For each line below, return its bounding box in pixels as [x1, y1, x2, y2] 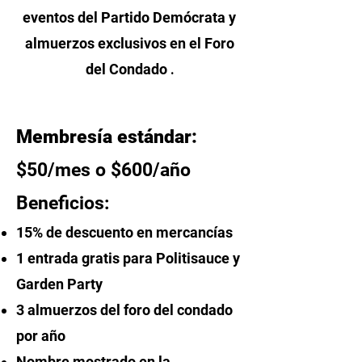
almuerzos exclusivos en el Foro [24, 35, 234, 52]
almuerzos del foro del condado [27, 301, 233, 318]
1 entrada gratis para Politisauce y [16, 250, 240, 267]
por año [16, 327, 65, 344]
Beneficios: [16, 192, 109, 214]
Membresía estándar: [16, 126, 197, 148]
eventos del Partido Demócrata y [23, 9, 236, 26]
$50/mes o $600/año [16, 159, 191, 181]
